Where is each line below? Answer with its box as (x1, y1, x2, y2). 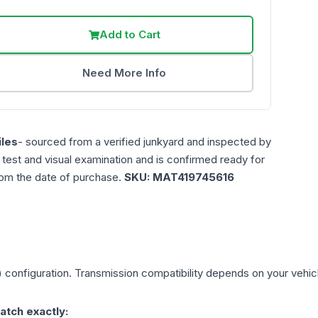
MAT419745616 (153, 170, 234, 185)
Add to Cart (99, 28, 160, 42)
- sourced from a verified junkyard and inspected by (18, 135, 271, 149)
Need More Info (82, 66, 167, 80)
